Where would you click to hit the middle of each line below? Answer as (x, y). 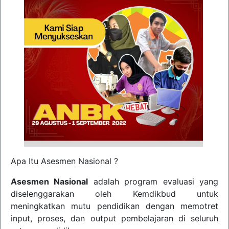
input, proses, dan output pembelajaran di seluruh (114, 218)
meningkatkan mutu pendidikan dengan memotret (114, 206)
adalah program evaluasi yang (153, 181)
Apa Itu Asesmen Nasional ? (64, 161)
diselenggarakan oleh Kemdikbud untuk (114, 194)
